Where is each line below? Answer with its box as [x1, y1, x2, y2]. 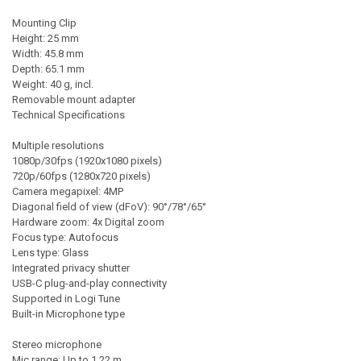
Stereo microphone [11, 338, 102, 351]
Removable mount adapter [11, 93, 135, 106]
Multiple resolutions [11, 139, 104, 152]
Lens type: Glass [11, 247, 89, 259]
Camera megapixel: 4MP [11, 185, 123, 198]
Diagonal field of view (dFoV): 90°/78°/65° [11, 201, 206, 214]
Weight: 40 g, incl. [11, 78, 93, 91]
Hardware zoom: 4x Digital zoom [11, 216, 164, 229]
